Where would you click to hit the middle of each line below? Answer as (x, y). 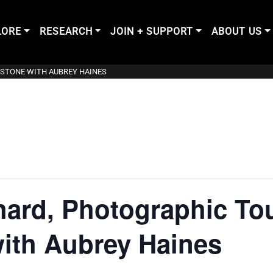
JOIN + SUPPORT (152, 32)
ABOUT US (237, 32)
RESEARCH (66, 32)
